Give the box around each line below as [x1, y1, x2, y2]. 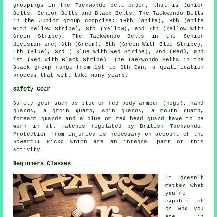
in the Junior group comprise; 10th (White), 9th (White [13, 17, 204, 24]
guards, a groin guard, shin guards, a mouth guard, [13, 108, 204, 114]
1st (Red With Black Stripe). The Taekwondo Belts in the [13, 56, 204, 62]
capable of [165, 198, 204, 204]
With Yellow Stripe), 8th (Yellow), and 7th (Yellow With [13, 25, 204, 31]
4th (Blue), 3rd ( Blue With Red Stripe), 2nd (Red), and [13, 48, 204, 55]
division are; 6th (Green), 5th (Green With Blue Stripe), [13, 41, 204, 47]
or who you [165, 205, 204, 212]
